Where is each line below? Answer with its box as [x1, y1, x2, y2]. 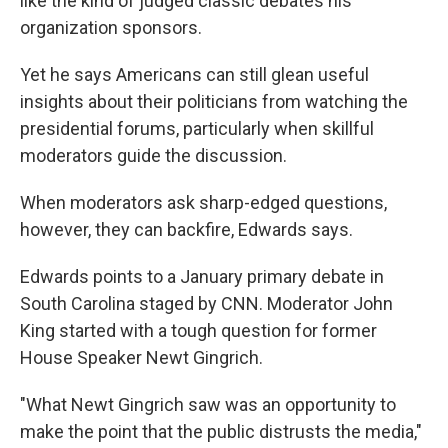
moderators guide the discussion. [20, 145, 287, 167]
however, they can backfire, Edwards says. [20, 219, 353, 241]
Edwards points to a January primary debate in [20, 266, 384, 288]
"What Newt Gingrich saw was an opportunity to [20, 394, 396, 416]
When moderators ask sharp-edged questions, [20, 192, 387, 214]
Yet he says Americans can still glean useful [20, 64, 369, 86]
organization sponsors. [20, 17, 202, 39]
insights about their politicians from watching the [20, 91, 408, 113]
